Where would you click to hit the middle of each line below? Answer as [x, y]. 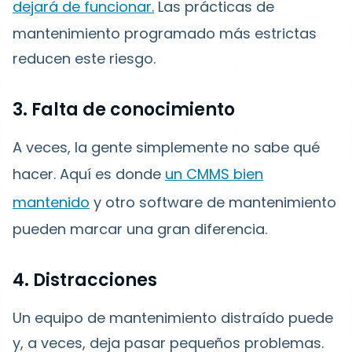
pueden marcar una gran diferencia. [140, 229]
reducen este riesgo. [84, 59]
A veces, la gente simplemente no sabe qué [166, 147]
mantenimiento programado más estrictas [165, 33]
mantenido [51, 202]
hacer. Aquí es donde [89, 174]
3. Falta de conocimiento [124, 110]
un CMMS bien [214, 174]
